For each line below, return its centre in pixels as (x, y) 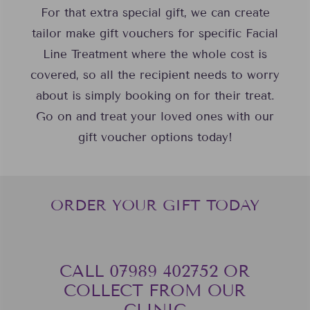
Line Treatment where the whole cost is (155, 54)
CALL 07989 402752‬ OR (155, 271)
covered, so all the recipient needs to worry (155, 75)
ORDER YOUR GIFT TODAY (155, 206)
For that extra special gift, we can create (155, 12)
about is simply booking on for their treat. (155, 95)
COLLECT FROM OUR (155, 291)
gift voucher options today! (155, 137)
